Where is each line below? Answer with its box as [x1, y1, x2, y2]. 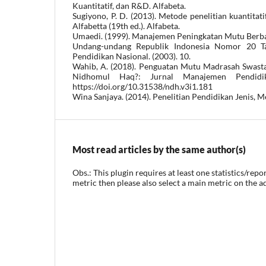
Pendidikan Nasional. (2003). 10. [72, 50, 191, 61]
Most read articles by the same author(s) [72, 143, 246, 155]
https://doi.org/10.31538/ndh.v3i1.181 [72, 81, 213, 91]
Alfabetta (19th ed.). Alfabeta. [72, 20, 180, 31]
